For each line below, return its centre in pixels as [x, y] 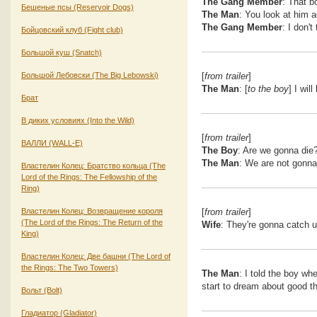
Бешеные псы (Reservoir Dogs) [77, 7]
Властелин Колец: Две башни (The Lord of [96, 256]
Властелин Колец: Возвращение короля [92, 211]
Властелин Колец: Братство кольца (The [93, 165]
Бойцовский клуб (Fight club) [72, 29]
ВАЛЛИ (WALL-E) [52, 143]
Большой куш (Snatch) [62, 52]
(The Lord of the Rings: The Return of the [92, 222]
